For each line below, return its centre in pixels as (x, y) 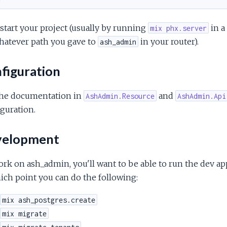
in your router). (168, 41)
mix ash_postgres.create (48, 200)
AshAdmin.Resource (120, 96)
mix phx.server (178, 28)
